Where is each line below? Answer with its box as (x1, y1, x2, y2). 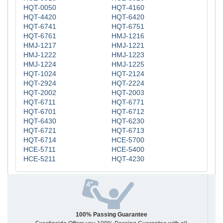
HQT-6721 (23, 126, 56, 134)
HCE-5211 (23, 154, 56, 163)
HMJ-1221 (111, 41, 144, 49)
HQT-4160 (111, 3, 144, 11)
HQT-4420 (23, 12, 56, 21)
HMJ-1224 (23, 60, 56, 68)
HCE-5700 (111, 135, 144, 144)
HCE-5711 (23, 145, 56, 153)
